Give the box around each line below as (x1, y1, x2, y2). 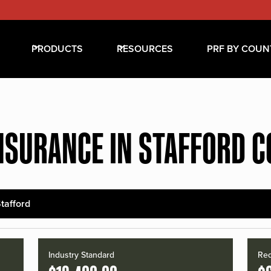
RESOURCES (116, 42, 173, 56)
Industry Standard (48, 249, 115, 261)
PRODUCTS (31, 42, 83, 56)
